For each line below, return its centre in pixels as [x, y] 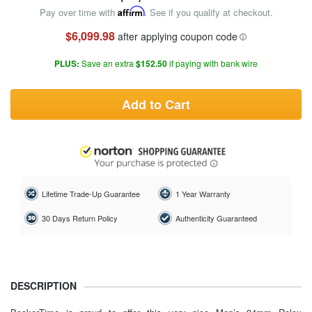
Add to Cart [156, 104]
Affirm [131, 11]
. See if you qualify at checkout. [208, 12]
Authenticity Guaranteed [216, 218]
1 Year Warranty [203, 194]
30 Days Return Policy [80, 218]
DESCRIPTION [44, 285]
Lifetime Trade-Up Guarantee [91, 194]
